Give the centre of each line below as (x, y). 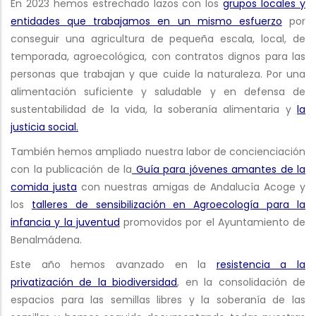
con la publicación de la (71, 169)
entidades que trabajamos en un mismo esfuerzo (146, 21)
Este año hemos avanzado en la (114, 264)
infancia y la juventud (65, 222)
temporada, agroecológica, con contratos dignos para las (158, 56)
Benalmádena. (46, 239)
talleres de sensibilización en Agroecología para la (169, 204)
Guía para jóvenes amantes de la (219, 169)
